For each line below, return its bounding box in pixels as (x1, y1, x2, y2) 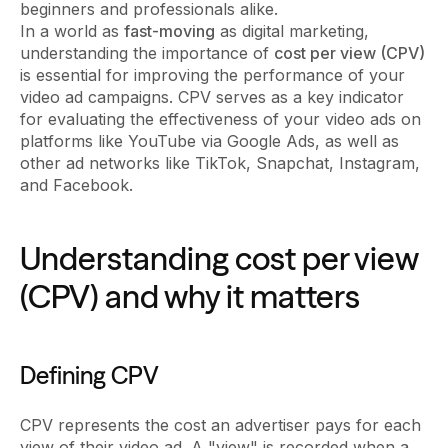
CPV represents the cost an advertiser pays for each (20, 414, 421, 435)
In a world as (20, 20, 124, 41)
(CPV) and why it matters (20, 276, 360, 316)
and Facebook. (20, 174, 138, 195)
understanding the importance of (20, 42, 274, 63)
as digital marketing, (215, 20, 369, 41)
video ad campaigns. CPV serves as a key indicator (20, 86, 404, 107)
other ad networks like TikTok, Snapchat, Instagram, (20, 152, 420, 173)
